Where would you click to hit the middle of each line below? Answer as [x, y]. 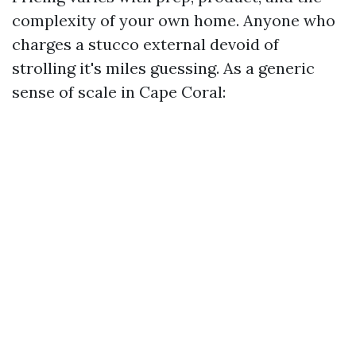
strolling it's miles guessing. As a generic [163, 68]
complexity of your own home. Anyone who [174, 20]
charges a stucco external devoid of [145, 44]
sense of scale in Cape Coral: [119, 92]
